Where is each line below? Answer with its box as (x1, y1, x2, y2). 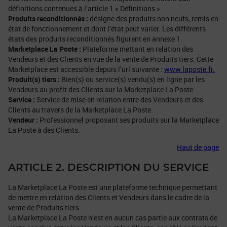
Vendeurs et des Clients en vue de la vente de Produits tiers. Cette (8, 54, 213, 64)
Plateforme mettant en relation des (81, 44, 193, 54)
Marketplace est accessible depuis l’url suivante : (8, 64, 164, 74)
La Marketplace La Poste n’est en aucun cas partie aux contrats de (8, 213, 217, 223)
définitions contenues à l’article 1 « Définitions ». (8, 3, 162, 13)
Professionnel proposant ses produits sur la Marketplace (38, 115, 219, 125)
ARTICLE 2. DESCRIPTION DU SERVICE (8, 162, 209, 173)
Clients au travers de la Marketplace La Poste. (8, 104, 153, 115)
